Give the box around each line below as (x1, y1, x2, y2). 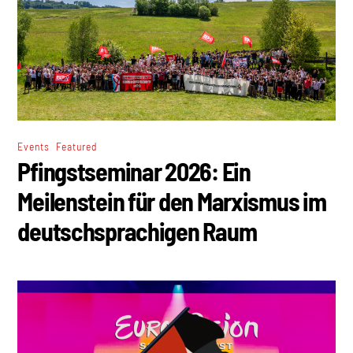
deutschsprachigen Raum (17, 215, 257, 246)
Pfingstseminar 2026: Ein (17, 155, 251, 186)
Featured (55, 139, 98, 153)
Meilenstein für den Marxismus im (17, 185, 326, 216)
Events (17, 139, 50, 153)
